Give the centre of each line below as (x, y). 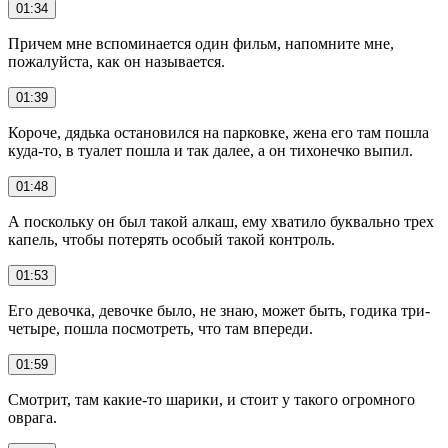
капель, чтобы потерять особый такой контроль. (171, 239)
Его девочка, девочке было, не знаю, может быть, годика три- (219, 310)
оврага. (32, 417)
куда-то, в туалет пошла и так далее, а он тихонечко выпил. (210, 150)
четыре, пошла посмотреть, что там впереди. (160, 328)
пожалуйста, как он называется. (116, 61)
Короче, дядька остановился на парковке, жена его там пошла (218, 132)
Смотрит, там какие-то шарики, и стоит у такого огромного (211, 399)
